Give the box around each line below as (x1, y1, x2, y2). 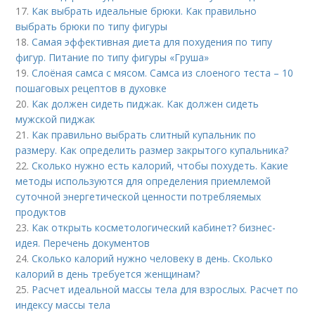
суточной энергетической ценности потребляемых (15, 190, 262, 204)
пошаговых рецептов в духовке (15, 82, 167, 96)
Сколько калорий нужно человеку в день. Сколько (32, 252, 274, 266)
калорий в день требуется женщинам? (15, 267, 200, 281)
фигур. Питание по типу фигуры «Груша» (15, 51, 210, 65)
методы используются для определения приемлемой (15, 174, 271, 188)
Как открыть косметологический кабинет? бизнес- (32, 221, 276, 235)
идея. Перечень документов (15, 236, 150, 250)
